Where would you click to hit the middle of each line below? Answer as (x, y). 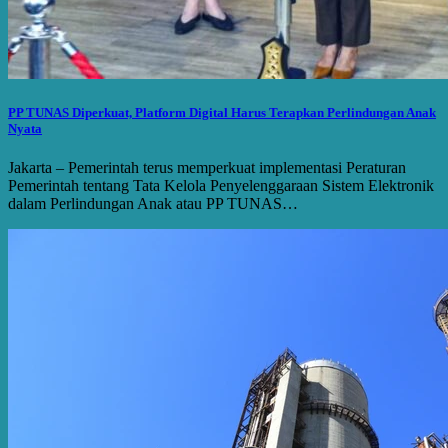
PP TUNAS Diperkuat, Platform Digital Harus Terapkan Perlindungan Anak (222, 113)
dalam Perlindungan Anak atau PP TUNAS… (153, 204)
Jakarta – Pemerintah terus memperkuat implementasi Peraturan (207, 168)
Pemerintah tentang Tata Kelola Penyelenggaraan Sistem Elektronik (221, 186)
